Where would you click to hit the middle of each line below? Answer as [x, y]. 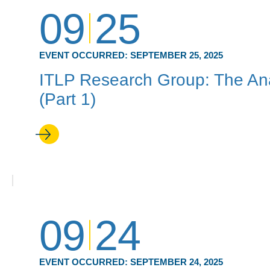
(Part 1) [67, 99]
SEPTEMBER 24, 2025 [177, 262]
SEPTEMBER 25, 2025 [177, 55]
